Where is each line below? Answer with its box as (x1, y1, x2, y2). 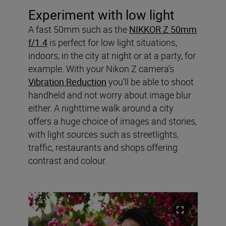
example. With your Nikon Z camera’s (28, 62, 174, 75)
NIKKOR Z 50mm (129, 23, 197, 35)
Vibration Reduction (28, 75, 106, 88)
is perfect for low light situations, (49, 36, 177, 48)
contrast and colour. (28, 154, 107, 166)
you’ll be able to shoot (106, 75, 194, 88)
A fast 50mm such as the (28, 23, 129, 35)
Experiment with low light (28, 6, 175, 24)
